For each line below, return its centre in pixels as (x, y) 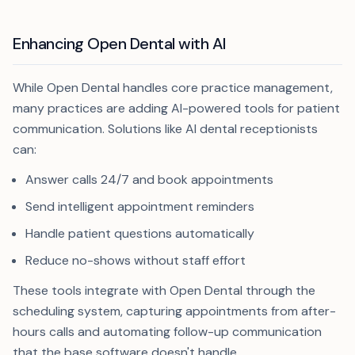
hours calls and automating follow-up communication (167, 332)
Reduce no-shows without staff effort (136, 260)
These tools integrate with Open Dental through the (164, 290)
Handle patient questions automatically (140, 233)
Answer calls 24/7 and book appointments (149, 179)
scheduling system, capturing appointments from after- (174, 311)
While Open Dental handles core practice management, (173, 88)
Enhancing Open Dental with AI (120, 44)
